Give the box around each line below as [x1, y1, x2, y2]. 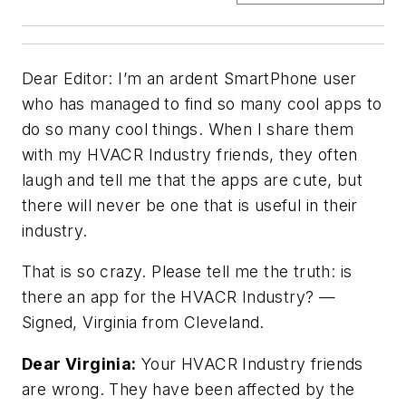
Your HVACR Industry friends [136, 353, 363, 373]
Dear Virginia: [22, 353, 137, 373]
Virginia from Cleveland [82, 313, 260, 333]
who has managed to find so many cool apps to [22, 93, 382, 113]
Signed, [22, 313, 83, 333]
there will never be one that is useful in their [22, 195, 358, 215]
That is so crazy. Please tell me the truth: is [22, 262, 353, 282]
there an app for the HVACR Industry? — [22, 287, 336, 307]
